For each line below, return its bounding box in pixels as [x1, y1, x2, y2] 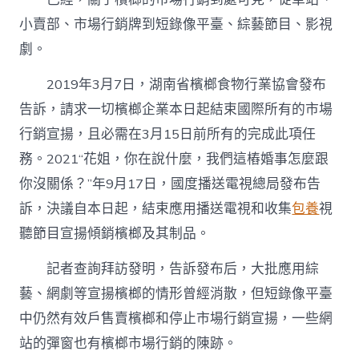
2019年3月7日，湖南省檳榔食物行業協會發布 [46, 75, 327, 94]
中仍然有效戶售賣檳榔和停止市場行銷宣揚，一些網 [19, 309, 333, 328]
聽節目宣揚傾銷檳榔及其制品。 [19, 224, 211, 243]
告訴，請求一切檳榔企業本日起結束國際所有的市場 [19, 99, 333, 119]
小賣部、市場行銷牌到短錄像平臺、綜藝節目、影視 [19, 14, 333, 34]
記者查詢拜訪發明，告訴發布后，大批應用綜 [46, 259, 320, 278]
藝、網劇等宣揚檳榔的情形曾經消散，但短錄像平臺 [19, 284, 333, 303]
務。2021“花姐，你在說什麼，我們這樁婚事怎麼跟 [19, 149, 329, 168]
